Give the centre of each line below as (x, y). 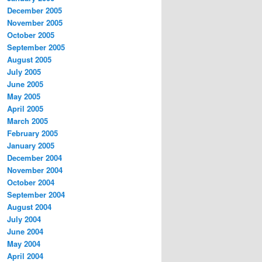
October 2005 (31, 35)
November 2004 (35, 170)
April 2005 (25, 109)
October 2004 (31, 182)
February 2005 (32, 133)
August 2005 (29, 60)
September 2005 (36, 47)
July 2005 (24, 72)
